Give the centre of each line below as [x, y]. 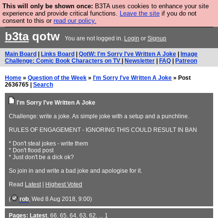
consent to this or [28, 21]
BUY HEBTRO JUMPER [149, 22]
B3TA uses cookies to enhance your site [151, 6]
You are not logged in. [94, 38]
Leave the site [140, 13]
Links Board [58, 54]
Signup [157, 38]
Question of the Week [57, 78]
